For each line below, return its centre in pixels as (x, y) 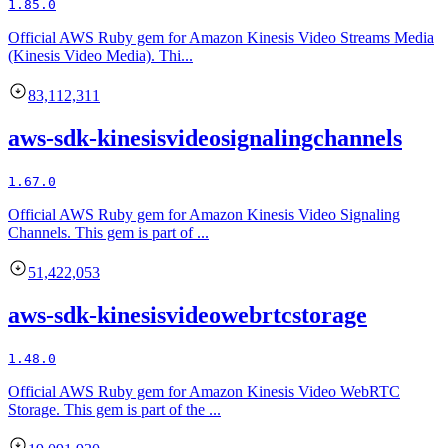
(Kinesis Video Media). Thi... (100, 56)
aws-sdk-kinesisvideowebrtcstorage (187, 315)
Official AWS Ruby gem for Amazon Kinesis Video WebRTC (204, 391)
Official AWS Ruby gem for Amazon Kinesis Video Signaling (204, 215)
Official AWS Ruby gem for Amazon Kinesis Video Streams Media (221, 38)
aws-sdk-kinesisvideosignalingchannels (205, 138)
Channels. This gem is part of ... (108, 233)
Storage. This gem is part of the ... (114, 409)
